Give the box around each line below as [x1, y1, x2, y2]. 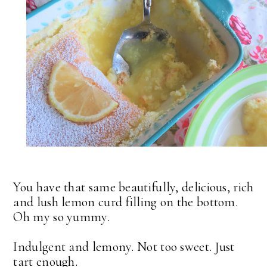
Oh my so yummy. [13, 209, 110, 225]
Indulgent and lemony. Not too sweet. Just [13, 238, 235, 254]
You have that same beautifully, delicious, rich [13, 179, 254, 195]
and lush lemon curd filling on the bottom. [13, 194, 241, 210]
